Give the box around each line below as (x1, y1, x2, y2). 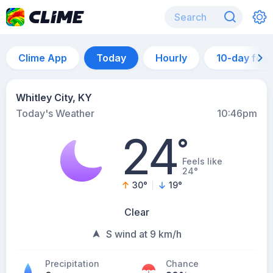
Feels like (182, 156, 223, 166)
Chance (166, 258, 199, 269)
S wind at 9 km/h (106, 228, 182, 240)
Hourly (155, 52, 187, 64)
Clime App (18, 52, 67, 64)
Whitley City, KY (16, 91, 92, 104)
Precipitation (45, 258, 99, 269)
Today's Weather (16, 107, 94, 119)
